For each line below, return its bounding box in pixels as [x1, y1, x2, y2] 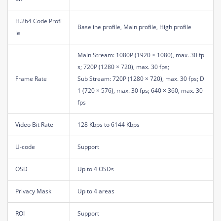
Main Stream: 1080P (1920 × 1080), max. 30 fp [77, 50, 204, 59]
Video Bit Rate [15, 120, 53, 129]
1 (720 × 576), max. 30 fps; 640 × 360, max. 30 [77, 86, 203, 95]
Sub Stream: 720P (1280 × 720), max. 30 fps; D [77, 74, 204, 83]
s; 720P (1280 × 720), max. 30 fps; [77, 62, 169, 71]
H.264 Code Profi [15, 16, 62, 25]
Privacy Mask [15, 186, 51, 195]
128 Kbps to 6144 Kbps [77, 120, 140, 129]
